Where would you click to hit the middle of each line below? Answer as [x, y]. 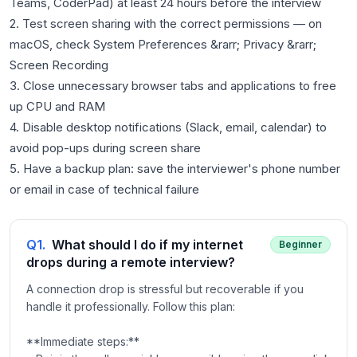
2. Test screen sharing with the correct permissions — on [166, 24]
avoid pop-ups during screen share [105, 148]
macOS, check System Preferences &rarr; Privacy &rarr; [163, 44]
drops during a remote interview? [131, 262]
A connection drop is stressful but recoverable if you [165, 289]
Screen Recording [59, 65]
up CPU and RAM [57, 106]
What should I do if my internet [147, 245]
